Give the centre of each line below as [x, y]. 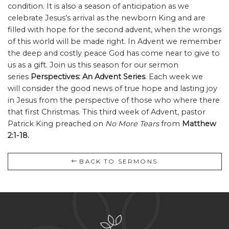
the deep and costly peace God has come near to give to [113, 53]
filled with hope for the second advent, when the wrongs [114, 29]
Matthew [199, 123]
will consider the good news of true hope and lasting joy [112, 88]
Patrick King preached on [56, 123]
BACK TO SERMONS [117, 161]
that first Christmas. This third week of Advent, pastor [106, 112]
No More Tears [132, 123]
